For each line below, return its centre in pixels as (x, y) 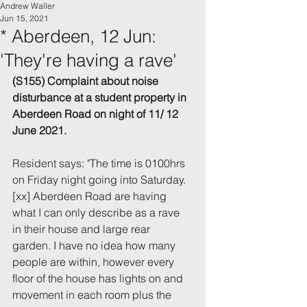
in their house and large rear (83, 229)
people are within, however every (95, 262)
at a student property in (132, 97)
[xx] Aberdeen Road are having (91, 196)
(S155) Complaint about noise (87, 81)
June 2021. (39, 130)
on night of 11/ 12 (136, 114)
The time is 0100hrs (139, 163)
